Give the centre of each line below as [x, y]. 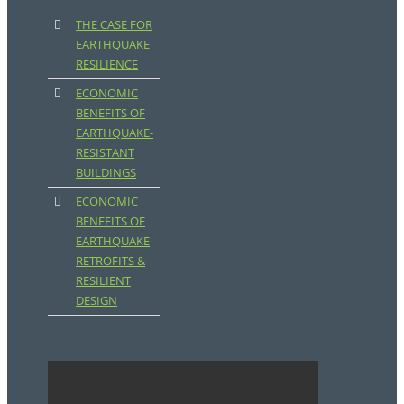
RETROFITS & [111, 261]
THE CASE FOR [115, 24]
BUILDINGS [106, 173]
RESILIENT [104, 281]
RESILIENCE [107, 64]
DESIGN [97, 301]
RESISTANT [106, 153]
